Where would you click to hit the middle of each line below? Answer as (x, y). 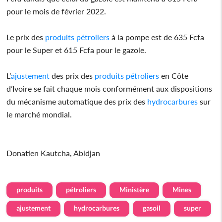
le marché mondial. (39, 114)
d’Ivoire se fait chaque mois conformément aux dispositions (110, 88)
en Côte (174, 75)
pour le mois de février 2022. (56, 11)
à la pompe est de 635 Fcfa (157, 37)
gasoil (152, 208)
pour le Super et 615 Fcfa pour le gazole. (77, 50)
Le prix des (26, 37)
